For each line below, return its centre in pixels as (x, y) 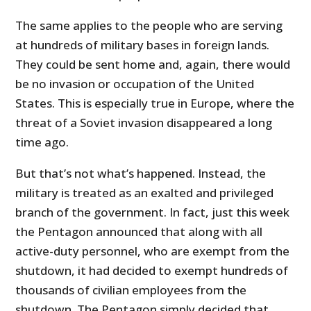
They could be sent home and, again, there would (153, 65)
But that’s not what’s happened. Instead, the (141, 174)
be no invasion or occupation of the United (135, 84)
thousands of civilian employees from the (131, 290)
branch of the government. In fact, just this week (153, 212)
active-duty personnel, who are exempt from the (153, 251)
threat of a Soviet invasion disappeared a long (144, 123)
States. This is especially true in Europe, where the (155, 103)
